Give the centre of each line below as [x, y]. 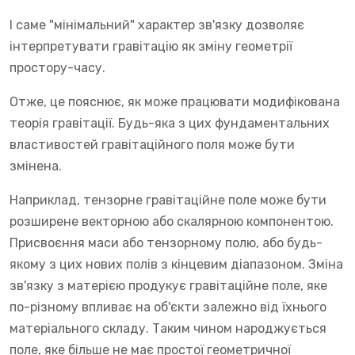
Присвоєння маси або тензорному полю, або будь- [166, 242]
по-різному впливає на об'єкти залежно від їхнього [168, 307]
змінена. [36, 166]
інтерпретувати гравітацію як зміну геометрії [151, 46]
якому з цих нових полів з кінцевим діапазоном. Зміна [176, 264]
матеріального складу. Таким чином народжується [168, 328]
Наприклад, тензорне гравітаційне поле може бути [168, 200]
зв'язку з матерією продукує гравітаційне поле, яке [168, 285]
